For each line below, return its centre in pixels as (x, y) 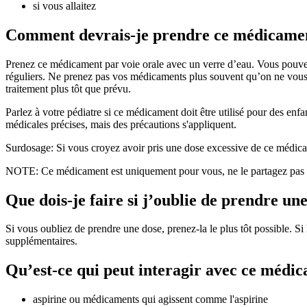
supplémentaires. (41, 241)
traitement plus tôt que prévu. (68, 88)
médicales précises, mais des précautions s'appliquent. (121, 124)
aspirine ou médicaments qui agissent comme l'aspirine (150, 299)
